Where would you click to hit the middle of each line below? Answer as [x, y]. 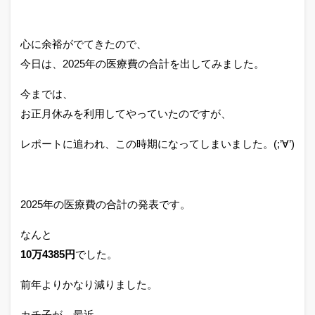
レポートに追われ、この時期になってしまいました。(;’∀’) [157, 144]
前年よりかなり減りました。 [89, 284]
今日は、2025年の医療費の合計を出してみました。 [142, 64]
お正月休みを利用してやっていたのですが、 [126, 114]
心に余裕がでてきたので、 [84, 44]
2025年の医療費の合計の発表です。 [105, 204]
